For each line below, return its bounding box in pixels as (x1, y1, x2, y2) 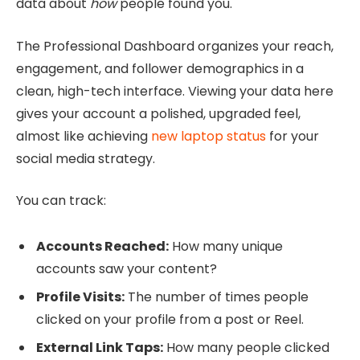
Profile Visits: (36, 288, 125, 307)
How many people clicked (163, 338, 329, 358)
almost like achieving (16, 126, 151, 145)
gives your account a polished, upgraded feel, (16, 104, 301, 123)
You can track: (16, 191, 106, 211)
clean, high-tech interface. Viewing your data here (16, 81, 333, 100)
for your (266, 126, 319, 145)
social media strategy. (16, 149, 155, 168)
